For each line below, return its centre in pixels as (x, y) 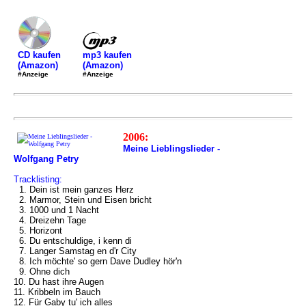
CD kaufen (39, 55)
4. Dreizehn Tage (50, 220)
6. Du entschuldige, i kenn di (73, 241)
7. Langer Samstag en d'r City (75, 251)
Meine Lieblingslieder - (171, 149)
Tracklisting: (38, 179)
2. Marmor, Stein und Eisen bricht (83, 200)
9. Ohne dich (42, 272)
